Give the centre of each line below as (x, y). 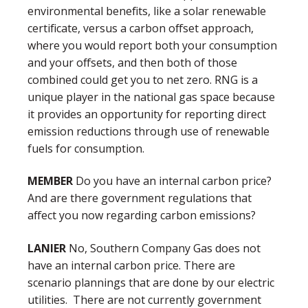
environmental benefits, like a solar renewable (147, 11)
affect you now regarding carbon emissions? (143, 216)
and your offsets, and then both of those (132, 62)
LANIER (47, 248)
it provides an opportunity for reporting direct (147, 114)
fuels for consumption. (87, 148)
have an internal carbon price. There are (131, 265)
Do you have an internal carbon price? (174, 181)
